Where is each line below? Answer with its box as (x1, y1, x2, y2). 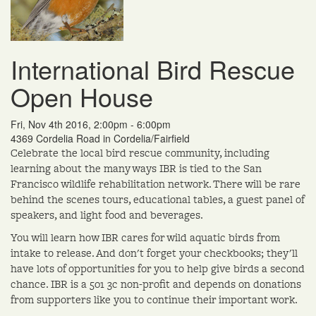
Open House (11, 78, 153, 115)
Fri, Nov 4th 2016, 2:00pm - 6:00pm (11, 117, 171, 132)
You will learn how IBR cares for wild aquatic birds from (11, 230, 280, 245)
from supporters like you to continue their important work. (11, 292, 298, 308)
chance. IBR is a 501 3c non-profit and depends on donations (11, 276, 301, 292)
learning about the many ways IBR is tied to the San (11, 161, 262, 176)
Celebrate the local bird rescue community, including (11, 145, 269, 161)
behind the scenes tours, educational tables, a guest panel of (11, 192, 304, 207)
